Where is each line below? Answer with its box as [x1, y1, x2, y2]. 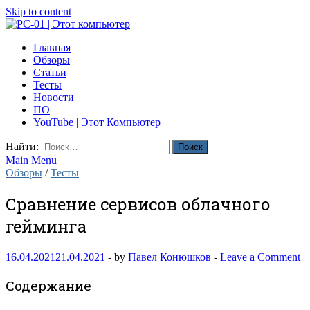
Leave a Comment [220, 250, 300, 263]
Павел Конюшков [128, 250, 211, 263]
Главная [33, 42, 71, 53]
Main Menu [6, 154, 57, 166]
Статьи [33, 66, 66, 78]
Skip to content [6, 6, 71, 17]
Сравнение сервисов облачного [6, 192, 271, 215]
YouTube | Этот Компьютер [33, 116, 161, 128]
